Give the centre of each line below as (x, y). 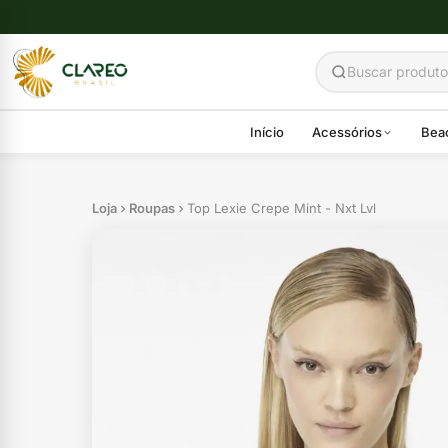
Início (267, 131)
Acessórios (347, 131)
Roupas (152, 208)
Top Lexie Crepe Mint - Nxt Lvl (281, 208)
